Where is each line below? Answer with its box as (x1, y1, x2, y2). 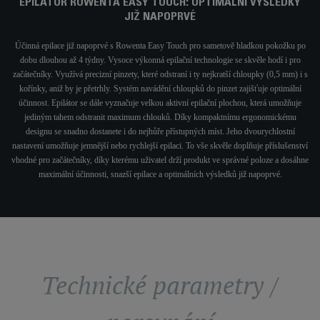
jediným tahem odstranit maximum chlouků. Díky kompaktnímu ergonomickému (24, 112, 296, 123)
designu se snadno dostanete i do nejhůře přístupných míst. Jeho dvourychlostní (25, 126, 295, 137)
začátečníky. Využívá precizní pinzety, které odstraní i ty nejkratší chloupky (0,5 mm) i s (12, 69, 308, 80)
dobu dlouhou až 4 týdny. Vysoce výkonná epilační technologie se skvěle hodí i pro (19, 55, 301, 66)
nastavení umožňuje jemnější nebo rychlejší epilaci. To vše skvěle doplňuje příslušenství (12, 141, 308, 151)
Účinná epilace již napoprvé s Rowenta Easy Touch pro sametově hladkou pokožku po (14, 41, 306, 51)
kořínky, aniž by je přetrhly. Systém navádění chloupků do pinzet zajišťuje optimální (19, 84, 301, 94)
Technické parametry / (41, 269, 279, 302)
